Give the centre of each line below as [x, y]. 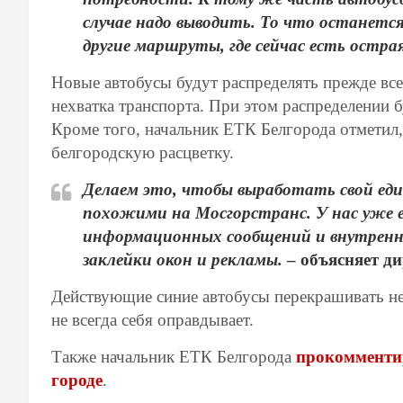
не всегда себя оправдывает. [152, 319]
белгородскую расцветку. [143, 152]
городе [77, 380]
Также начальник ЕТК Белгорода [174, 356]
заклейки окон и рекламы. [183, 259]
